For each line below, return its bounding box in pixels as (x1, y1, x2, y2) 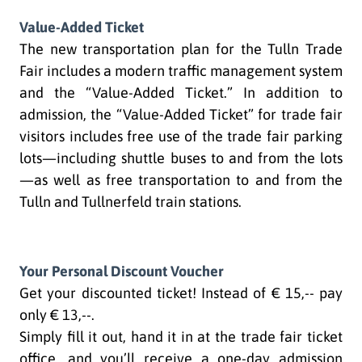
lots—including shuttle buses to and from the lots (19, 149, 343, 166)
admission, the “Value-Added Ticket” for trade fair (19, 105, 343, 123)
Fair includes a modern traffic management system (19, 61, 343, 79)
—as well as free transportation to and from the (19, 170, 343, 188)
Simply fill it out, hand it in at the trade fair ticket (19, 327, 343, 345)
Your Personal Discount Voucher (19, 262, 224, 280)
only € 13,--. (19, 305, 95, 323)
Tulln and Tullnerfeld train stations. (19, 192, 242, 210)
